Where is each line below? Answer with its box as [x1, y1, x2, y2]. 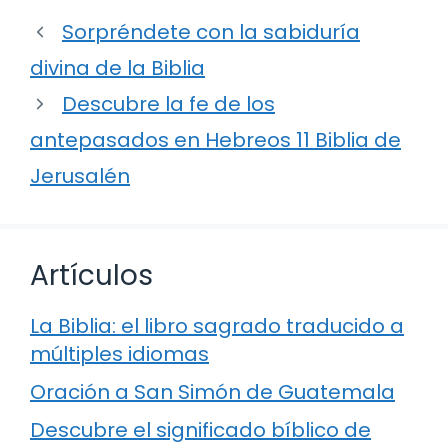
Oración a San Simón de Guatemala [30, 378, 395, 407]
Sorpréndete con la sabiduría [62, 18, 360, 47]
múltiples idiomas [30, 340, 209, 369]
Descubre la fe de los [62, 90, 275, 119]
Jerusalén [30, 162, 130, 191]
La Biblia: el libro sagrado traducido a [30, 312, 404, 341]
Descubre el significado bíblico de [30, 416, 371, 445]
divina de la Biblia [30, 54, 205, 83]
